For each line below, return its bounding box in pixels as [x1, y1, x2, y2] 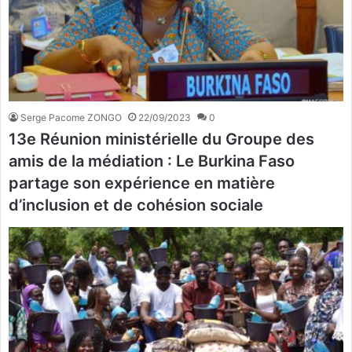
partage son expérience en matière [9, 174, 275, 193]
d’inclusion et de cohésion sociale [9, 196, 263, 215]
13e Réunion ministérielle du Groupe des [9, 130, 314, 149]
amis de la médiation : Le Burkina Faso [9, 152, 295, 171]
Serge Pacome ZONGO [20, 112, 122, 124]
